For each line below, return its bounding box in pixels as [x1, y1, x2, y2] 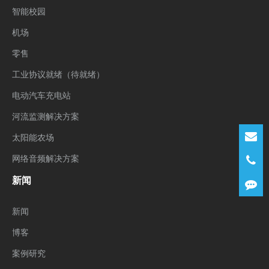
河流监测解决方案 [12, 110, 79, 122]
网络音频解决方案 [12, 153, 79, 165]
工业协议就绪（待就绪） [12, 68, 104, 80]
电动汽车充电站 [12, 89, 71, 101]
